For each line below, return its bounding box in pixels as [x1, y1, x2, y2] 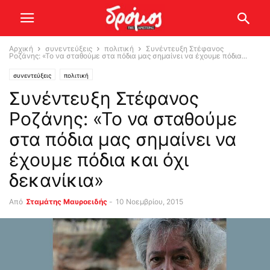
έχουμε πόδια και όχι [9, 149, 189, 171]
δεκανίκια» [9, 169, 104, 191]
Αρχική [9, 44, 33, 53]
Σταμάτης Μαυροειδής [26, 197, 107, 206]
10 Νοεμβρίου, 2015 [116, 197, 183, 206]
